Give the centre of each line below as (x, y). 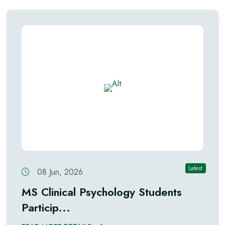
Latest (196, 168)
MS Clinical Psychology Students (102, 192)
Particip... (46, 207)
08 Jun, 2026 (59, 172)
